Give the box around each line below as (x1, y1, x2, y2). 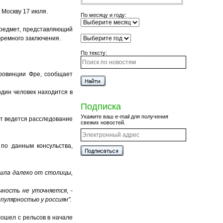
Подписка (81, 102, 121, 111)
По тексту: (81, 50, 107, 56)
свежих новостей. (81, 119, 125, 125)
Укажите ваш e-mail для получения (81, 113, 168, 119)
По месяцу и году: (81, 12, 126, 18)
